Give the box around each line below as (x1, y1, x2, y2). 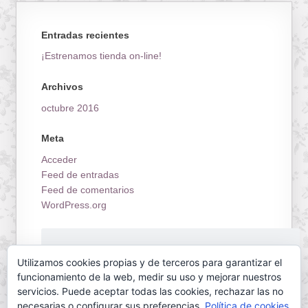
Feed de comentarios (41, 184, 135, 195)
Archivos (41, 81, 84, 93)
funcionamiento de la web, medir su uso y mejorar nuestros (17, 271, 281, 283)
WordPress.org (41, 199, 107, 210)
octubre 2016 (41, 102, 100, 113)
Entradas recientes (41, 29, 130, 41)
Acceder (41, 153, 78, 165)
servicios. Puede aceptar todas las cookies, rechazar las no (17, 285, 283, 297)
